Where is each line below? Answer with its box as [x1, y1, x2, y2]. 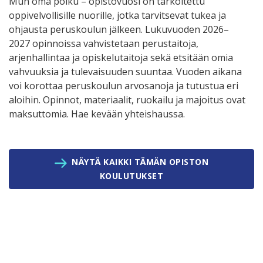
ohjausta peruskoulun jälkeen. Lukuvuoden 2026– [9, 23, 229, 36]
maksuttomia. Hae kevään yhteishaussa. [9, 107, 185, 121]
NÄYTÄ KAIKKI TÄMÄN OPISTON [72, 156, 209, 168]
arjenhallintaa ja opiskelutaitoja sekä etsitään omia [9, 51, 233, 65]
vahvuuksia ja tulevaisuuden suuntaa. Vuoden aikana [9, 65, 242, 79]
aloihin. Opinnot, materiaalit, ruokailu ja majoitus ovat [9, 93, 245, 107]
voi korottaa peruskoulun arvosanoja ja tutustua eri [9, 79, 238, 93]
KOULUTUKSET [99, 170, 164, 182]
